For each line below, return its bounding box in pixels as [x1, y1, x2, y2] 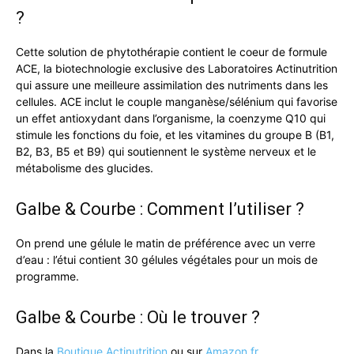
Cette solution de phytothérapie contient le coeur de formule [16, 45, 327, 58]
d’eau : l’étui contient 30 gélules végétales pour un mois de [16, 253, 318, 266]
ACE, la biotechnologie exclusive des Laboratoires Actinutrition [16, 62, 337, 75]
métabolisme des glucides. [16, 161, 153, 175]
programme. [16, 269, 79, 283]
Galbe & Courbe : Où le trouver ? [16, 307, 260, 327]
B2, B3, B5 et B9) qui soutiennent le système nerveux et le [16, 145, 316, 158]
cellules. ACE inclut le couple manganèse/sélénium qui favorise [16, 95, 337, 108]
